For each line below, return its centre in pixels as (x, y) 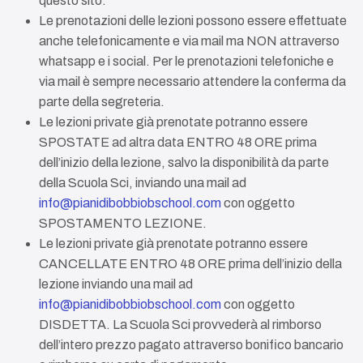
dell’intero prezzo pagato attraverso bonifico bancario (191, 345)
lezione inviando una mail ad (116, 284)
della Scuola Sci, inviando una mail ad (143, 183)
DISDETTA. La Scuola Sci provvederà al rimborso (180, 325)
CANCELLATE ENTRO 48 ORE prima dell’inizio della (190, 264)
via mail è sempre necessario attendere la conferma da (192, 81)
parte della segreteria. (102, 102)
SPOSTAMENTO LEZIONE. (123, 223)
